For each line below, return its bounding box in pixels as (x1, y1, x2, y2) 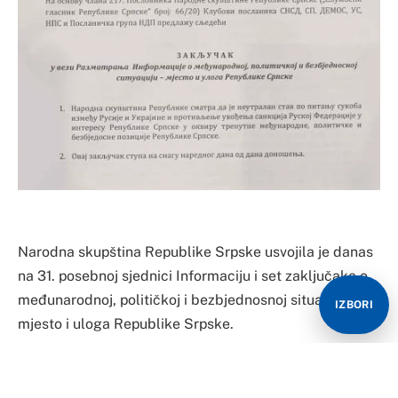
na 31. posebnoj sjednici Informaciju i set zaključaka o (18, 267, 368, 285)
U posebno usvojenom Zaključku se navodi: (18, 361, 298, 378)
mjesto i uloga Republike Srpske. (18, 315, 234, 333)
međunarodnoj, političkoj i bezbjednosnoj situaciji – (18, 291, 348, 309)
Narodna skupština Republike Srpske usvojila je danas (18, 243, 373, 261)
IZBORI (334, 298, 373, 311)
